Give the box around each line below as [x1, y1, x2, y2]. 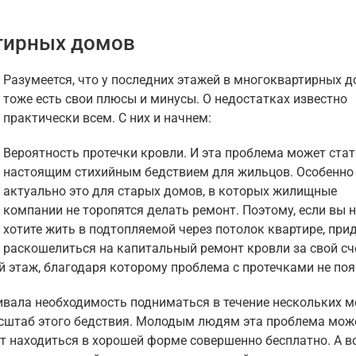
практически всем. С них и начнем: [3, 110, 211, 126]
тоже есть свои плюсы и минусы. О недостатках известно [3, 91, 347, 107]
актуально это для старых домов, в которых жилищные [3, 184, 337, 199]
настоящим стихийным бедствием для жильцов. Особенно [3, 164, 354, 180]
